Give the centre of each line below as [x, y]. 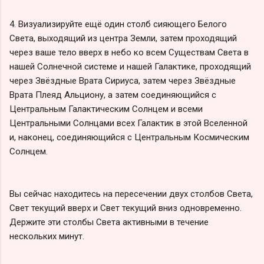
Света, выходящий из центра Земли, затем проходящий [123, 38]
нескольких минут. [47, 236]
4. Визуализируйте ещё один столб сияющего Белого [118, 24]
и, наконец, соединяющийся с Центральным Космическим [129, 137]
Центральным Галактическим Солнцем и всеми [106, 109]
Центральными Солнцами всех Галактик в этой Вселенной [128, 123]
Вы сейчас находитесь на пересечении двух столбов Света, [131, 194]
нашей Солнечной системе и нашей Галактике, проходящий [130, 66]
